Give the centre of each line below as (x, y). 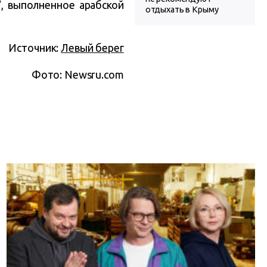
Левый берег (92, 48)
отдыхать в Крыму (182, 10)
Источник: (35, 48)
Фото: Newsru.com (77, 74)
